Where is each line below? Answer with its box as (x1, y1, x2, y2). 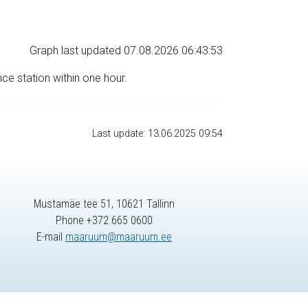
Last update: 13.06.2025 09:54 (92, 127, 223, 140)
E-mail (36, 230, 65, 244)
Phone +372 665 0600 (56, 214, 153, 228)
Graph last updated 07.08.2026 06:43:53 (30, 43, 223, 57)
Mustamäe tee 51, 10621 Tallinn (34, 197, 175, 211)
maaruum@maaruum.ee (65, 230, 172, 244)
